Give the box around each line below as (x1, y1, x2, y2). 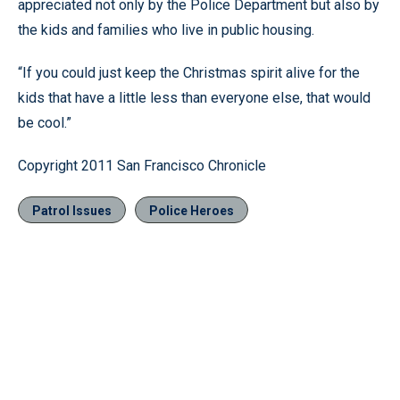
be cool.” (18, 114, 71, 131)
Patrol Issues (32, 204, 112, 218)
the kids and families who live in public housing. (18, 21, 314, 38)
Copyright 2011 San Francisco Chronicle (18, 157, 266, 174)
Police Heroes (149, 204, 234, 218)
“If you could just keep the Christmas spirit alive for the (18, 64, 360, 81)
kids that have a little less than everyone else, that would (18, 89, 371, 106)
